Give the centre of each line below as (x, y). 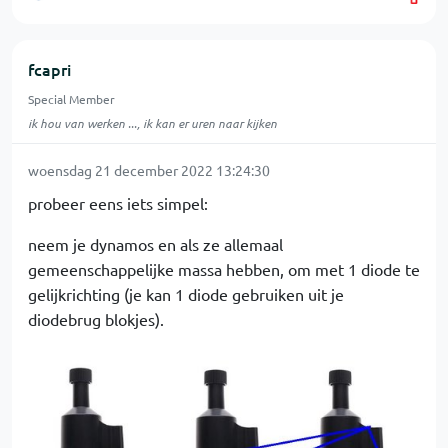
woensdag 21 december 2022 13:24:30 (149, 170)
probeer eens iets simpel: (118, 203)
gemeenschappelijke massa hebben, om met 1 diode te (224, 269)
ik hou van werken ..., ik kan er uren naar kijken (152, 123)
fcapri (49, 69)
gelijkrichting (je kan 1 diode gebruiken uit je (186, 294)
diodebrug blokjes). (96, 319)
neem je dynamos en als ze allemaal (155, 244)
